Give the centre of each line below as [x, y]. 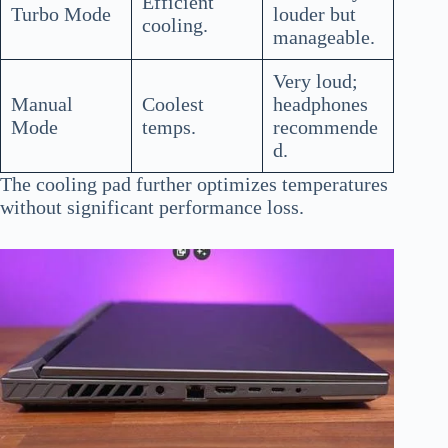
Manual [42, 104]
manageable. [324, 37]
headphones [320, 104]
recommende [325, 127]
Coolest [173, 104]
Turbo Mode [61, 14]
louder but [314, 14]
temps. [169, 127]
